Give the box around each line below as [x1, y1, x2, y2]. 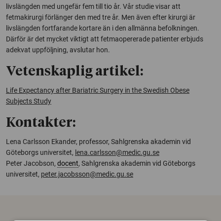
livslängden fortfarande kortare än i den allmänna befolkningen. [6, 24, 199, 32]
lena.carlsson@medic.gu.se [75, 148, 159, 156]
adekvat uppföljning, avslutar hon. [6, 45, 110, 54]
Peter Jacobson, [6, 159, 57, 167]
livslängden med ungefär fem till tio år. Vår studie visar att [6, 2, 181, 10]
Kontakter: [6, 116, 75, 130]
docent [57, 159, 78, 167]
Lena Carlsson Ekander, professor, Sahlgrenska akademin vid [6, 137, 191, 146]
